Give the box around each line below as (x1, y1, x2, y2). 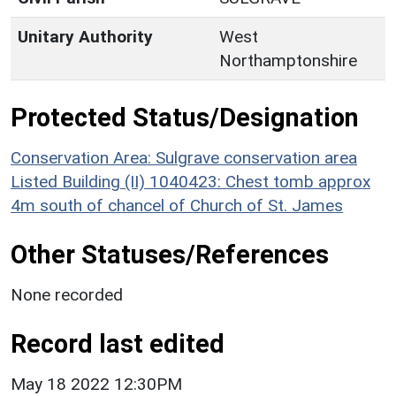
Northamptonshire (219, 49, 357, 71)
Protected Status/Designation (11, 102, 359, 133)
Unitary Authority (18, 26, 153, 47)
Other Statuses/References (11, 239, 329, 270)
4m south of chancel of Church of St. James (11, 194, 343, 216)
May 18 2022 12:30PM (11, 373, 182, 394)
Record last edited (11, 328, 225, 359)
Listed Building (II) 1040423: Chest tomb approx (11, 171, 370, 192)
